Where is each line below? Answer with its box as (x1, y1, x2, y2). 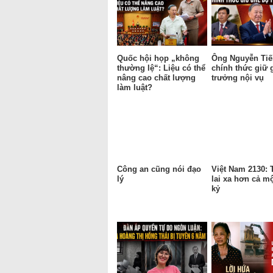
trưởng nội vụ (211, 73, 266, 82)
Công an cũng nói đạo (117, 164, 201, 174)
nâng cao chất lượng (117, 73, 196, 82)
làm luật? (117, 82, 152, 92)
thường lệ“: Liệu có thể (117, 63, 205, 73)
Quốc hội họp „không (117, 53, 199, 63)
